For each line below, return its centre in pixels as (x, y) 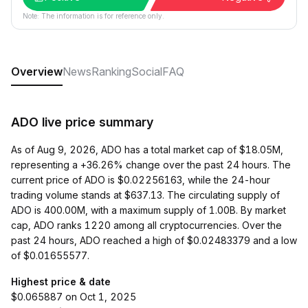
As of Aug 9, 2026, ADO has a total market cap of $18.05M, (147, 150)
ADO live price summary (82, 122)
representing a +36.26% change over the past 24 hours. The (151, 165)
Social (147, 71)
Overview (37, 71)
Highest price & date (61, 282)
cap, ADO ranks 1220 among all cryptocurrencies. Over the (146, 225)
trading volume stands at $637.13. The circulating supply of (145, 195)
